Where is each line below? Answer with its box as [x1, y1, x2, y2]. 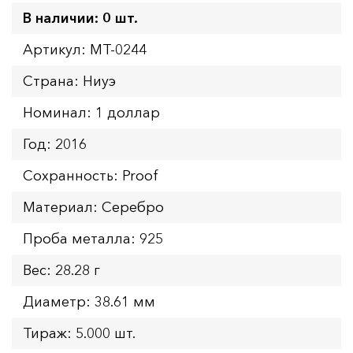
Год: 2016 [23, 135, 87, 153]
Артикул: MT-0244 [23, 40, 147, 58]
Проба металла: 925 [23, 229, 163, 247]
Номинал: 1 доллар [23, 103, 160, 121]
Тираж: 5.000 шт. [23, 324, 136, 342]
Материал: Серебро [23, 198, 164, 216]
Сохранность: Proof [23, 166, 158, 184]
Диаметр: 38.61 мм [23, 292, 155, 310]
